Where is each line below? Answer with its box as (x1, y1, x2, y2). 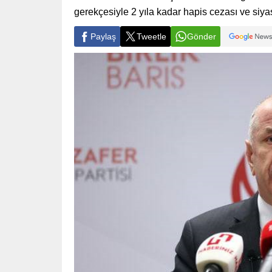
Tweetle (137, 31, 166, 41)
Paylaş (90, 31, 116, 41)
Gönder (187, 31, 216, 41)
